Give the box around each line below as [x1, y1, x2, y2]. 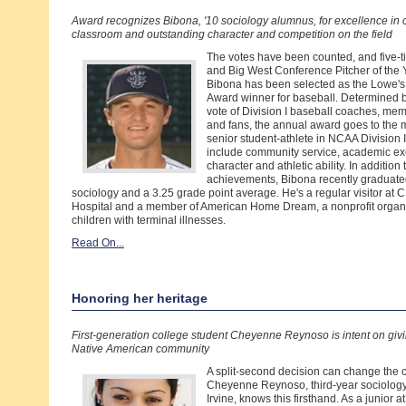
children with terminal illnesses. [72, 214, 226, 227]
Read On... [72, 237, 124, 249]
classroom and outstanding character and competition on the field [72, 28, 392, 41]
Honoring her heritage [72, 291, 208, 305]
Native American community [72, 343, 209, 355]
